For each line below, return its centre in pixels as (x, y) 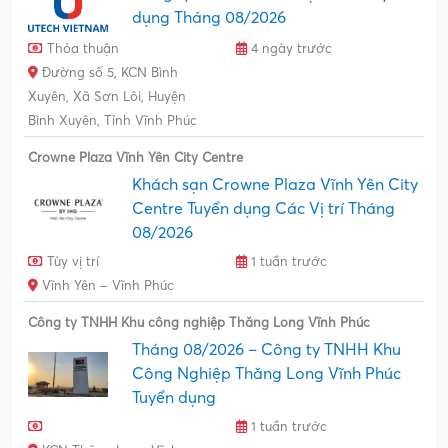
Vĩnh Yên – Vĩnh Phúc (106, 286)
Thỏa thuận (81, 49)
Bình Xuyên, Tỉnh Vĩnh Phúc (112, 121)
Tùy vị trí (71, 262)
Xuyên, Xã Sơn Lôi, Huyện (107, 97)
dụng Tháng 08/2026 (209, 18)
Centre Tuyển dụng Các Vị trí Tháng (263, 209)
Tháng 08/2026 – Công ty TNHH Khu (266, 350)
